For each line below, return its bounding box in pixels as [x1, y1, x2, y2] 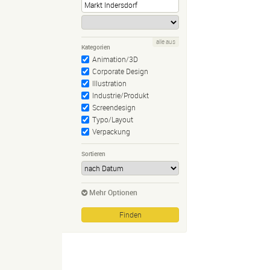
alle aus [156, 38, 175, 46]
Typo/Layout [92, 115, 133, 125]
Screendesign [92, 102, 136, 113]
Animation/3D [92, 54, 138, 64]
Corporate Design [92, 66, 148, 77]
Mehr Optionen [89, 187, 137, 198]
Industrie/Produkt [92, 90, 149, 101]
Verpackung [92, 127, 130, 137]
